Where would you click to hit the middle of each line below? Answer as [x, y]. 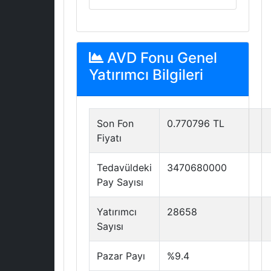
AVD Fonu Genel [160, 58]
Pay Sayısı [120, 182]
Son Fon [115, 123]
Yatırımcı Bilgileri [146, 75]
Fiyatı [109, 138]
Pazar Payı [121, 256]
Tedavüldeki [124, 168]
